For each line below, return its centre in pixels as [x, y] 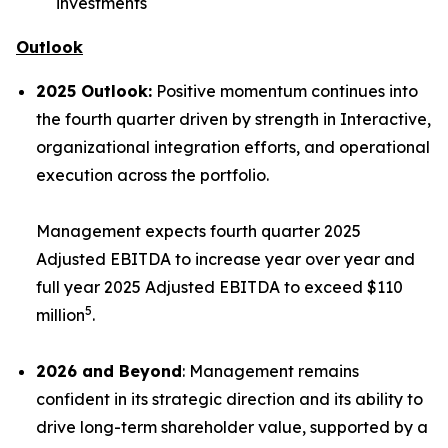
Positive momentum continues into [285, 91]
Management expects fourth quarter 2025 [198, 231]
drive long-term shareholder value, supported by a [232, 427]
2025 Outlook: [94, 91]
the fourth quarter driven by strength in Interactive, [233, 119]
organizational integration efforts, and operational [233, 147]
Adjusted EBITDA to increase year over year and [225, 259]
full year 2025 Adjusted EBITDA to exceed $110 [219, 287]
